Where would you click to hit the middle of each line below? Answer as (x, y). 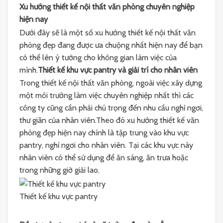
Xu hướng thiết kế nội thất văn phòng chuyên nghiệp (107, 7)
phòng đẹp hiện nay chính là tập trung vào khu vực (104, 133)
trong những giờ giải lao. (59, 170)
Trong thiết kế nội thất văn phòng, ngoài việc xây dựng (111, 83)
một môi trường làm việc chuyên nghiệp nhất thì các (107, 96)
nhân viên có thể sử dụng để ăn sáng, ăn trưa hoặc (104, 158)
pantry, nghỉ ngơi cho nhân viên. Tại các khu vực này (106, 145)
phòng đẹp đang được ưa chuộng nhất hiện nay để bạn (111, 45)
